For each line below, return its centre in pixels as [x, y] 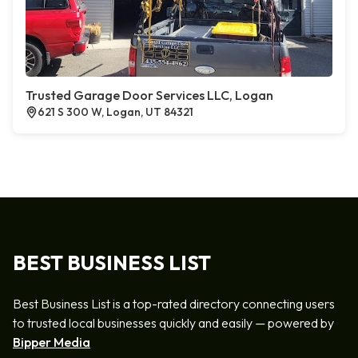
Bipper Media [52, 342]
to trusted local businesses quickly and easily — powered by [173, 323]
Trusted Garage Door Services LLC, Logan [149, 95]
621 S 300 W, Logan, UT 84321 [115, 112]
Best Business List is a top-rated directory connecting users [174, 304]
